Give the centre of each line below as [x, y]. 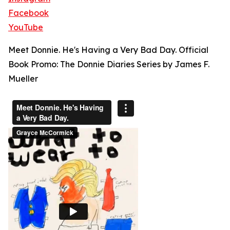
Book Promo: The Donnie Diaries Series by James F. [109, 64]
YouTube [26, 27]
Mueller [23, 79]
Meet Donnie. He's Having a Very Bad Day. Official [108, 50]
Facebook [28, 13]
